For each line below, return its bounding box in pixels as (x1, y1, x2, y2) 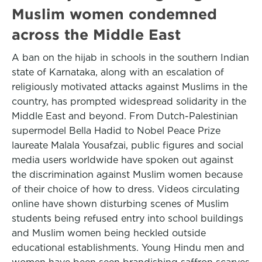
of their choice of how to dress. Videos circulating (12, 184, 240, 195)
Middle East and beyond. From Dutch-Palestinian (12, 111, 238, 122)
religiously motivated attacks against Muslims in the (12, 81, 247, 92)
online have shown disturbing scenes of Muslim (12, 198, 229, 209)
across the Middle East (12, 26, 181, 43)
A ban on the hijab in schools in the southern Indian (12, 52, 249, 63)
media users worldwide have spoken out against (12, 154, 233, 166)
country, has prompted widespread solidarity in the (12, 96, 246, 107)
